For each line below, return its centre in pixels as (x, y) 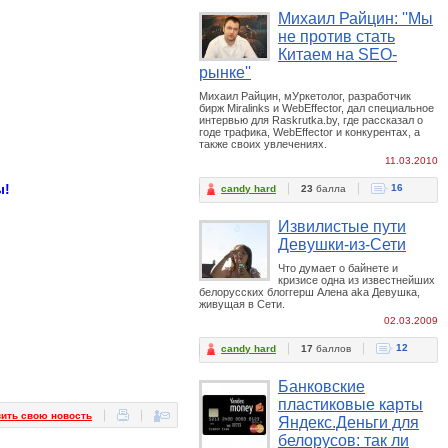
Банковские (321, 386)
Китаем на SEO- (337, 54)
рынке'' (225, 72)
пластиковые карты (350, 404)
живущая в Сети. (242, 304)
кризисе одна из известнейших (356, 280)
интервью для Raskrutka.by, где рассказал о (311, 120)
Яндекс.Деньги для (348, 422)
